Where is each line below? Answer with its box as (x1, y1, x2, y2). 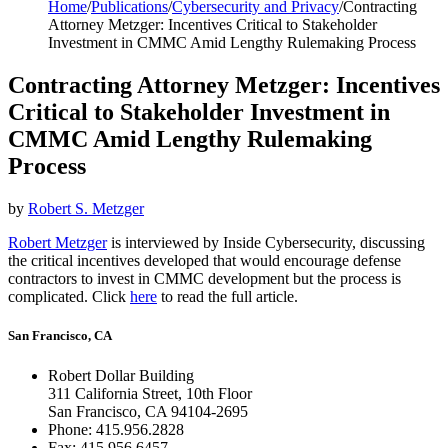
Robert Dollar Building (48, 366, 194, 384)
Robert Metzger (8, 234, 107, 252)
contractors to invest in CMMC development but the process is (8, 270, 401, 288)
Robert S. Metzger (28, 200, 144, 218)
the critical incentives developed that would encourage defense (8, 252, 401, 270)
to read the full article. (157, 288, 298, 306)
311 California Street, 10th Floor (48, 384, 252, 402)
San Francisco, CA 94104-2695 (48, 402, 248, 420)
